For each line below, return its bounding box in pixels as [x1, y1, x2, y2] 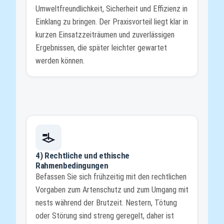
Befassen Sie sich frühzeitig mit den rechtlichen [35, 172, 186, 182]
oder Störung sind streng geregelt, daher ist [35, 211, 174, 221]
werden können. [35, 55, 84, 65]
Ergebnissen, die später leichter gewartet [35, 42, 167, 52]
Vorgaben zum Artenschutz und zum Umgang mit [35, 185, 188, 195]
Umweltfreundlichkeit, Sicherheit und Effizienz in [35, 3, 187, 13]
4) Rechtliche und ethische [35, 150, 130, 161]
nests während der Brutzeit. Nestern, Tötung [35, 198, 177, 208]
